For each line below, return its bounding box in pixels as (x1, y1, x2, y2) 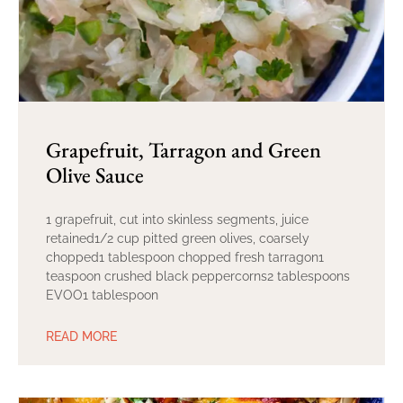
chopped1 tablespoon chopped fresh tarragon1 (46, 249, 324, 264)
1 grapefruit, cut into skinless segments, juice (46, 211, 309, 227)
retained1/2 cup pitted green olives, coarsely (46, 230, 309, 246)
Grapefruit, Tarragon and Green (46, 135, 321, 164)
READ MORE (46, 328, 117, 344)
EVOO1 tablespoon (46, 287, 158, 302)
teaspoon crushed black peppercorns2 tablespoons (46, 268, 350, 283)
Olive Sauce (46, 160, 144, 189)
